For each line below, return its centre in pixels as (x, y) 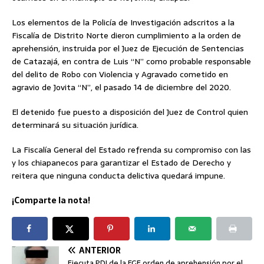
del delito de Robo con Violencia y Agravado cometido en (120, 74)
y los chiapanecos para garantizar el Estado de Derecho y (121, 162)
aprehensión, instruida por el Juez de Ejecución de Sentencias (128, 48)
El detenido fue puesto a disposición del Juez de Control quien (130, 112)
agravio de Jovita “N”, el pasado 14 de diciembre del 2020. (121, 87)
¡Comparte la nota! (51, 200)
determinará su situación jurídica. (75, 125)
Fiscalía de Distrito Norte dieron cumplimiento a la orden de (126, 35)
